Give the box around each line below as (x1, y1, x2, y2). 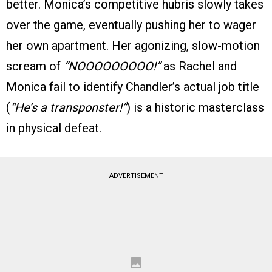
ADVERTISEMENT (109, 172, 163, 180)
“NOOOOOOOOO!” (64, 59, 160, 74)
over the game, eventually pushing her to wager (6, 18, 256, 33)
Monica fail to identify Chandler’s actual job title (6, 80, 259, 95)
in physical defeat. (6, 121, 101, 136)
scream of (6, 59, 64, 74)
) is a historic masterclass (126, 100, 264, 115)
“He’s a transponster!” (10, 100, 126, 115)
